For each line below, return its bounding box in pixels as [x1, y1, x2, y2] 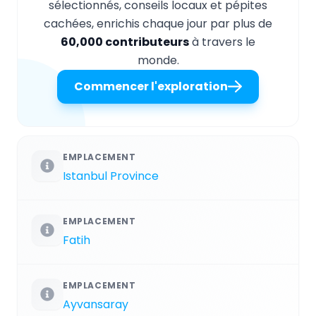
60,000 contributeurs [61, 33, 189, 50]
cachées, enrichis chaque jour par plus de [44, 15, 272, 32]
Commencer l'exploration [74, 78, 228, 95]
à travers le [189, 33, 255, 50]
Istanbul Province [63, 167, 159, 184]
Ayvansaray [63, 296, 128, 312]
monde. [137, 51, 179, 68]
